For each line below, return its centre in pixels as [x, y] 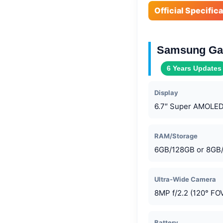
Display [166, 92]
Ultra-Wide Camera [185, 179]
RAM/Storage [176, 136]
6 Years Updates [194, 68]
